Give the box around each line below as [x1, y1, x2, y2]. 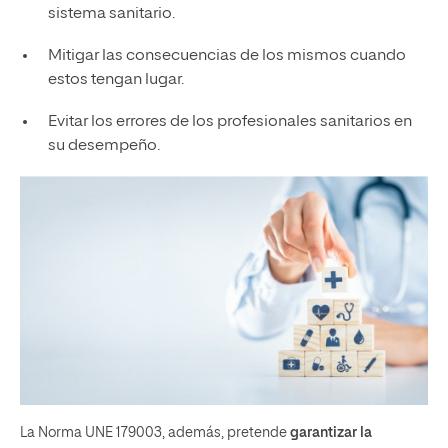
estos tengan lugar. [47, 71, 184, 88]
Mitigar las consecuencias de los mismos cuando [47, 47, 406, 64]
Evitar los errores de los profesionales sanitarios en [47, 113, 412, 130]
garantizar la [290, 426, 372, 440]
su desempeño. [47, 137, 160, 154]
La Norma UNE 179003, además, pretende [20, 426, 290, 440]
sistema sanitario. [47, 5, 175, 22]
